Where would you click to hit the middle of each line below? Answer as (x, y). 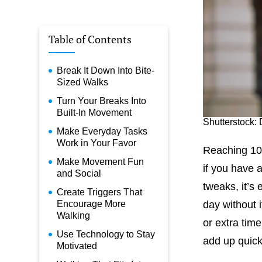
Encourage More (92, 204)
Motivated (77, 246)
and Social (79, 173)
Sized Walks (83, 82)
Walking (74, 215)
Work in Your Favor (97, 143)
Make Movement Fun (101, 161)
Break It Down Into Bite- (106, 70)
